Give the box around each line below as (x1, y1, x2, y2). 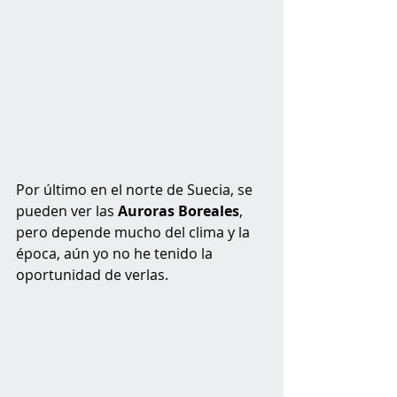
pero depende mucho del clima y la (16, 222, 253, 242)
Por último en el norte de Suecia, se (16, 179, 256, 199)
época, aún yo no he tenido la (16, 243, 216, 263)
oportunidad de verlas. (16, 264, 172, 284)
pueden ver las (16, 200, 118, 221)
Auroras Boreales (118, 200, 239, 221)
